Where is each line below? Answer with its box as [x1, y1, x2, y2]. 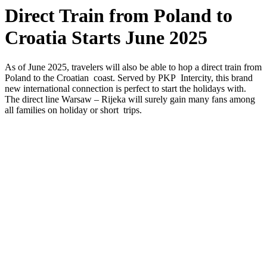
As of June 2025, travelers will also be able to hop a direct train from [5, 61, 262, 72]
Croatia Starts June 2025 [5, 27, 207, 49]
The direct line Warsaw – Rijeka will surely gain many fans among [5, 94, 255, 104]
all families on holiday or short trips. [5, 104, 142, 115]
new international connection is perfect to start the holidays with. [5, 83, 246, 94]
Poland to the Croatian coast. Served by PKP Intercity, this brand [5, 72, 253, 83]
